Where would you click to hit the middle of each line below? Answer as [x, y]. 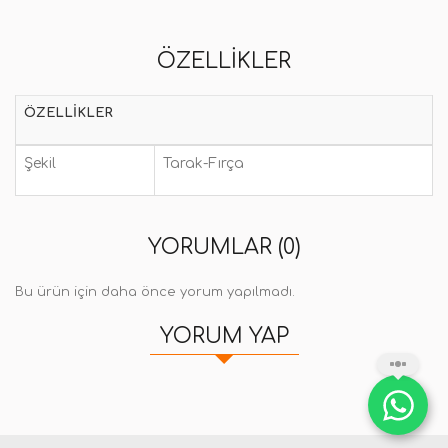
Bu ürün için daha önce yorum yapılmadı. [155, 292]
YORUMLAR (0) [224, 247]
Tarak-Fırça [203, 163]
